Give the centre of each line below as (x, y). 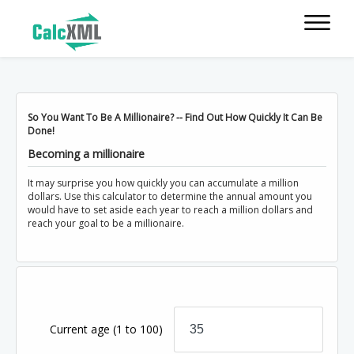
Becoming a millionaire (86, 153)
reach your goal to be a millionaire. (106, 223)
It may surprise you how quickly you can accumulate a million (163, 183)
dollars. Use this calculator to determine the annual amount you (170, 196)
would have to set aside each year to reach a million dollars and (170, 209)
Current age (82, 329)
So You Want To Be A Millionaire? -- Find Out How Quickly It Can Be (175, 118)
